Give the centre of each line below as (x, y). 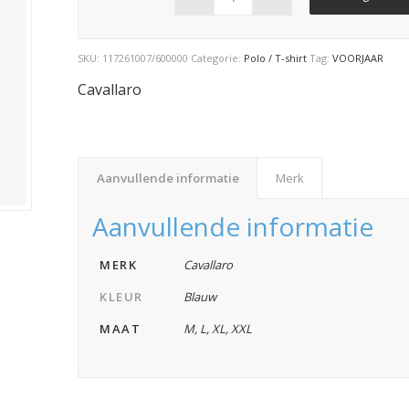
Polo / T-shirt (276, 58)
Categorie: (218, 58)
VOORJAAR (358, 58)
